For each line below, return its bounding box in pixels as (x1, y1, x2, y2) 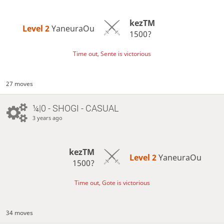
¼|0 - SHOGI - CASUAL (32, 103, 118, 114)
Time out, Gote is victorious (74, 178, 150, 187)
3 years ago (32, 114, 62, 122)
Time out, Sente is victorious (73, 49, 151, 58)
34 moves (6, 208, 33, 217)
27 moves (6, 79, 33, 88)
